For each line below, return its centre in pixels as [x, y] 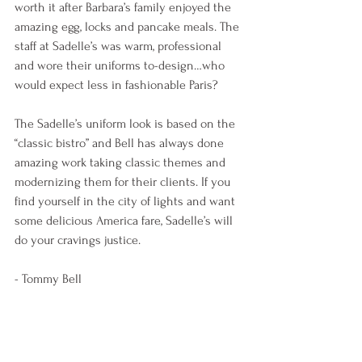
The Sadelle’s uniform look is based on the [126, 124]
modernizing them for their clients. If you [124, 182]
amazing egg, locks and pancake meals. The [128, 27]
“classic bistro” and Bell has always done [121, 143]
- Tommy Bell [48, 279]
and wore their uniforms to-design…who [121, 66]
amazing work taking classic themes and [122, 163]
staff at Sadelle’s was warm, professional [120, 46]
